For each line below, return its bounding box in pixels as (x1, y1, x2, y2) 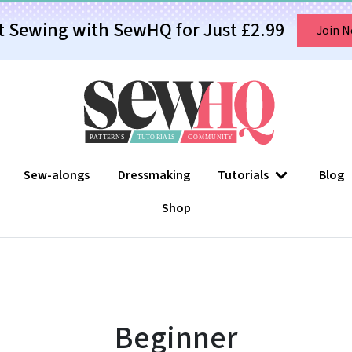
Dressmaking (117, 167, 190, 185)
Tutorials (218, 167, 269, 185)
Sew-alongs (24, 167, 90, 185)
